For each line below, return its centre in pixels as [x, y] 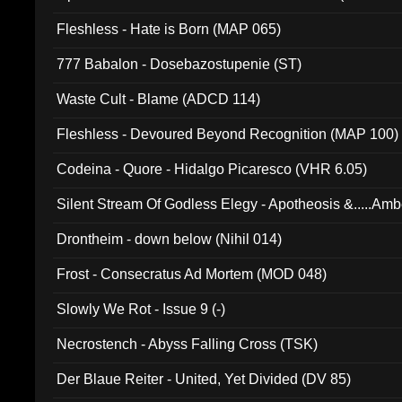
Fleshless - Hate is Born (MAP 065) [169, 29]
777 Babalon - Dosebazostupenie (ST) [179, 64]
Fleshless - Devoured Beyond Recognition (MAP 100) [228, 134]
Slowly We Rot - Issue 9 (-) [141, 309]
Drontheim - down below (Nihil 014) [170, 239]
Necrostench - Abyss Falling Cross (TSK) [188, 344]
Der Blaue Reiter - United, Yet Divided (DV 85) [204, 379]
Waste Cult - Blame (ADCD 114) [159, 99]
